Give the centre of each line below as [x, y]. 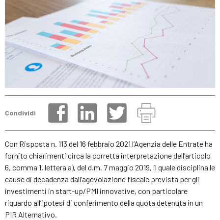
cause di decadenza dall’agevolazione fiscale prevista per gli [102, 179]
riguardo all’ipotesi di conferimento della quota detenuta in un [104, 202]
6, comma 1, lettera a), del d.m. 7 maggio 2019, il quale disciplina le [110, 167]
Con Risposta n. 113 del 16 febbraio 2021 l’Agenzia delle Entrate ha [109, 143]
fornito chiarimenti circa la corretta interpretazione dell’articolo [108, 155]
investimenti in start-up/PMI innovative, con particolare [96, 191]
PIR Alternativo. [31, 214]
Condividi [20, 113]
